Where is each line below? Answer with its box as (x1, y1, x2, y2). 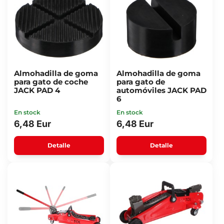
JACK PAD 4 (13, 85, 60, 95)
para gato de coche (13, 77, 88, 86)
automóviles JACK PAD (116, 85, 206, 95)
